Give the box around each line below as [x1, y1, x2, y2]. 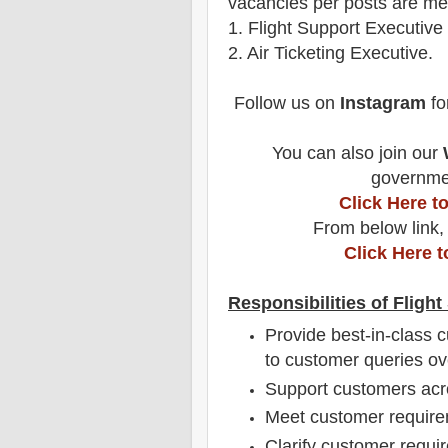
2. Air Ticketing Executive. [228, 42, 433, 63]
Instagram [339, 92, 426, 113]
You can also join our [271, 142, 443, 163]
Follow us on [233, 92, 340, 113]
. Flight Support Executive [238, 17, 443, 38]
